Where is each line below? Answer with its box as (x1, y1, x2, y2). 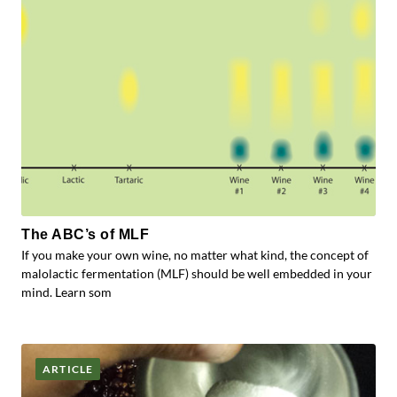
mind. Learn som (21, 284, 112, 300)
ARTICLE (43, 362, 94, 376)
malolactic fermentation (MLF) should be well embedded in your (21, 266, 372, 281)
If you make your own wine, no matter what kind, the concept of (21, 247, 369, 262)
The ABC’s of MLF (21, 227, 150, 242)
